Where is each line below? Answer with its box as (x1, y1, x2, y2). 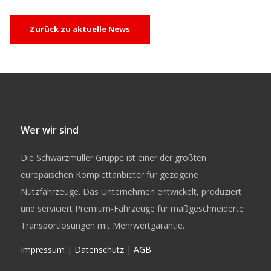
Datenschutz (74, 243, 124, 255)
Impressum (20, 243, 65, 255)
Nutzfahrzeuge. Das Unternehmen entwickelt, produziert (20, 185, 241, 197)
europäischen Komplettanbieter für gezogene (20, 168, 198, 180)
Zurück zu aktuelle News (30, 24, 130, 35)
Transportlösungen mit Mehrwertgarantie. (20, 219, 184, 231)
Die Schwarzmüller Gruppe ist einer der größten (20, 151, 206, 163)
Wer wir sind (20, 123, 79, 137)
